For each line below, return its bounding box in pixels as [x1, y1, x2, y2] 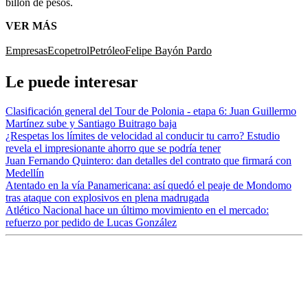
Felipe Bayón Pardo [125, 45, 212, 57]
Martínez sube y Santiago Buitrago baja [5, 117, 177, 129]
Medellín [5, 166, 44, 179]
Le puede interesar [5, 73, 138, 91]
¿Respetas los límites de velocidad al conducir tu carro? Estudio [5, 129, 280, 142]
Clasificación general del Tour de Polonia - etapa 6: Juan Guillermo [5, 104, 296, 117]
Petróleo [89, 45, 125, 57]
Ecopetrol [47, 45, 89, 57]
